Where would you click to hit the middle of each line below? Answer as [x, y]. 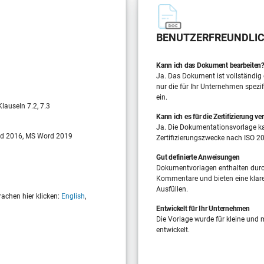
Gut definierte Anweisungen [198, 157]
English [73, 196]
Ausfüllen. [172, 189]
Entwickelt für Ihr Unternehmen [203, 208]
